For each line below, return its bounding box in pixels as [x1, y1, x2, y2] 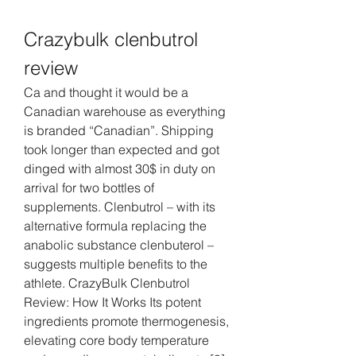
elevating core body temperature [24, 331, 209, 348]
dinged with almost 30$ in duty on [24, 160, 215, 176]
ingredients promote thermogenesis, [24, 312, 229, 329]
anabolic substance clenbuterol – [24, 236, 214, 253]
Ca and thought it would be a [24, 83, 188, 100]
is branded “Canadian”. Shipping [24, 122, 214, 138]
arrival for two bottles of [24, 179, 154, 195]
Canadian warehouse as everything [24, 103, 226, 119]
